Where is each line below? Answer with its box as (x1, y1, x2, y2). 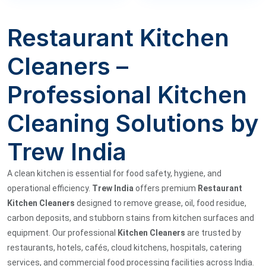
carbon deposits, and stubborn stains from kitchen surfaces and (7, 213, 254, 223)
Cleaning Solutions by (7, 108, 259, 138)
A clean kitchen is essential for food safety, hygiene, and (7, 168, 221, 178)
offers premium (134, 183, 198, 193)
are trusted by (185, 227, 241, 237)
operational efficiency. (7, 183, 92, 193)
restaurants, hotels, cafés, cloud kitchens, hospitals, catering (7, 242, 242, 252)
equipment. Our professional (7, 227, 118, 237)
